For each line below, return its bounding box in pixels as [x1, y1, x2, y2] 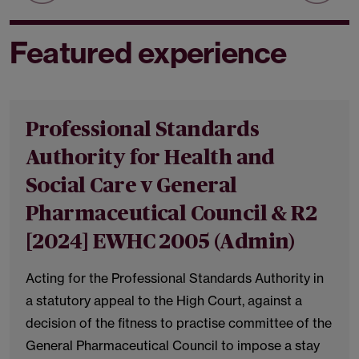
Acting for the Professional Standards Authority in [26, 270, 324, 286]
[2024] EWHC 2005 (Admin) [26, 232, 295, 252]
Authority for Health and [26, 147, 275, 168]
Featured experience [10, 34, 287, 71]
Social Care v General [26, 175, 237, 196]
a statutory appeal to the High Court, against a [26, 292, 302, 309]
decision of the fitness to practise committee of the [26, 315, 332, 331]
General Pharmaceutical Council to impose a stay [26, 337, 320, 353]
